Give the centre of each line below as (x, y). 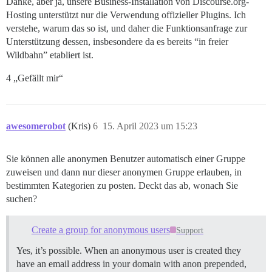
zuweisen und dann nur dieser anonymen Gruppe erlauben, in (124, 172)
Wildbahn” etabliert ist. (50, 55)
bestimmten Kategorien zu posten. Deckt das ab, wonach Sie (122, 186)
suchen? (22, 199)
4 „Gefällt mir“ (35, 78)
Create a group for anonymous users (100, 229)
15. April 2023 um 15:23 (150, 126)
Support (190, 230)
